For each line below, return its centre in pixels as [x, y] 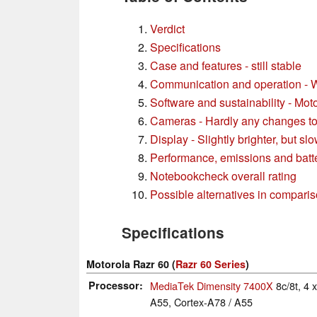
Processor [114, 285]
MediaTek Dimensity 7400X [212, 285]
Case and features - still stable [226, 65]
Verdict [167, 28]
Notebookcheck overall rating [223, 175]
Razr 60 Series [211, 264]
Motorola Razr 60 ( [131, 264]
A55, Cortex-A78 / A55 [201, 301]
